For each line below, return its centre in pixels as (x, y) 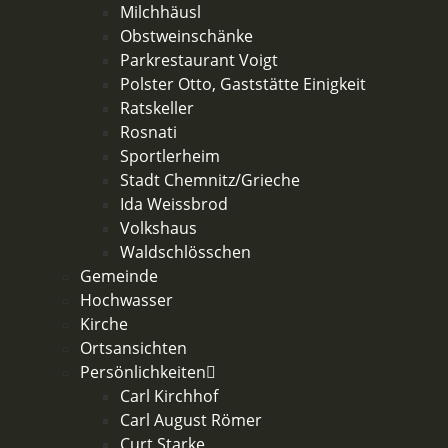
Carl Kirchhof (169, 396)
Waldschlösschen (185, 252)
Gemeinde (119, 276)
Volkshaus (158, 228)
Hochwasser (126, 300)
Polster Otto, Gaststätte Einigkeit (243, 84)
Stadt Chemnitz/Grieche (210, 180)
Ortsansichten (133, 348)
